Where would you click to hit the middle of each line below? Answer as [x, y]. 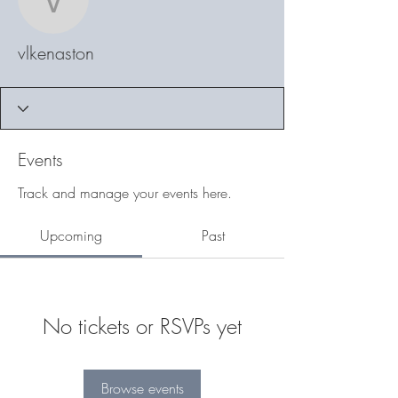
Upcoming [71, 235]
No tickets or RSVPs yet [142, 326]
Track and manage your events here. [125, 193]
